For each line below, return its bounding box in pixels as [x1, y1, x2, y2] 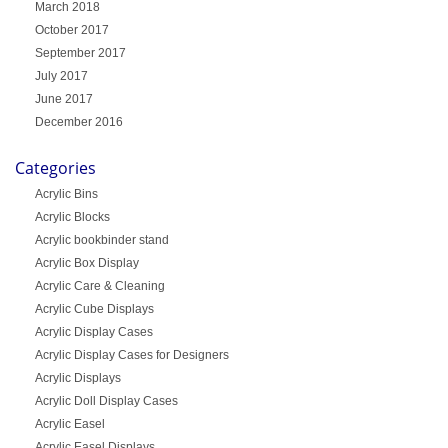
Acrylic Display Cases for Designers [34, 347, 229, 362]
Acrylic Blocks [34, 209, 110, 224]
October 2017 [34, 22, 109, 37]
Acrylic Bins [34, 186, 98, 201]
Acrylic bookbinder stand [34, 232, 169, 247]
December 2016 [34, 114, 123, 129]
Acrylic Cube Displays [34, 301, 154, 316]
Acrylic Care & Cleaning [34, 278, 165, 293]
